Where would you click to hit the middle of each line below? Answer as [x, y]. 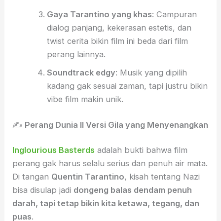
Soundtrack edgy [81, 72]
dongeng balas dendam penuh [133, 190]
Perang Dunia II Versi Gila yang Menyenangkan [117, 125]
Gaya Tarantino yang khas [99, 14]
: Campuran [174, 14]
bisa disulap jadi [43, 190]
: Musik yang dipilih [151, 72]
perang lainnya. [76, 54]
